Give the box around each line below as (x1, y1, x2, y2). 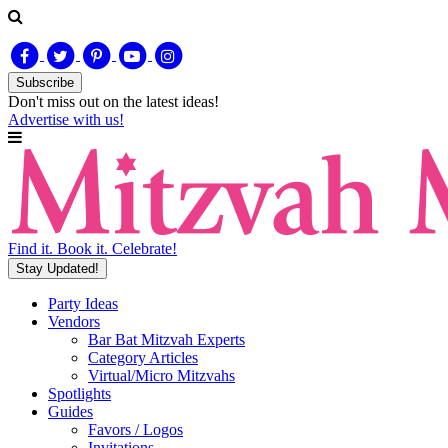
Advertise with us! (8, 111, 124, 128)
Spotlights (48, 385, 111, 402)
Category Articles (88, 349, 198, 366)
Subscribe (16, 75, 74, 90)
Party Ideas (48, 295, 118, 312)
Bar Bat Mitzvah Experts (88, 331, 245, 348)
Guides (48, 403, 93, 420)
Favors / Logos (88, 421, 183, 438)
